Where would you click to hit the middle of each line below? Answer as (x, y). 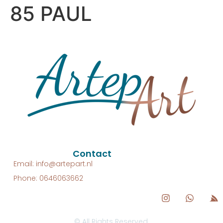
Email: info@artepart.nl (53, 164)
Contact (92, 154)
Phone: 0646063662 (49, 178)
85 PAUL (51, 14)
